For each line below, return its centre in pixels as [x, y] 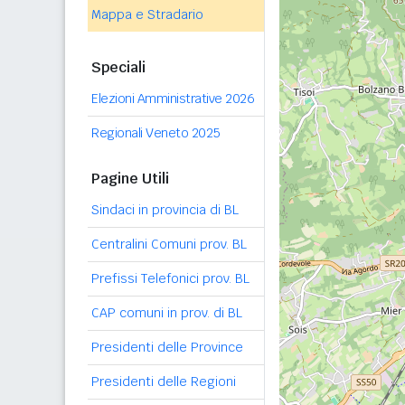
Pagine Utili [130, 179]
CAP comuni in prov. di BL [167, 313]
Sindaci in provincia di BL [165, 210]
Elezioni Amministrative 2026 [173, 99]
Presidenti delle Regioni [164, 381]
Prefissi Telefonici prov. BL [170, 278]
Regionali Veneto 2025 [156, 133]
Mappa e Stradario [147, 14]
